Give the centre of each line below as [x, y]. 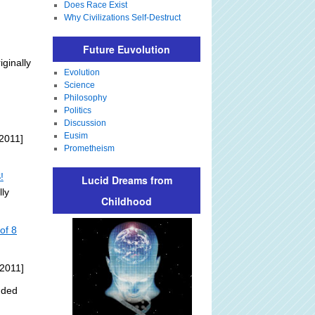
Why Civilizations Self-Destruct [122, 18]
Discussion [85, 123]
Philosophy [85, 98]
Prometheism [89, 148]
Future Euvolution [127, 49]
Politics [77, 110]
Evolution [82, 72]
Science [79, 85]
